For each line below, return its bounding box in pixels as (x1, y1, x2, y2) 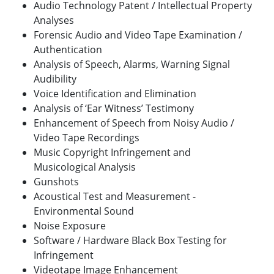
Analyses (34, 13, 74, 28)
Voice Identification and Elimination (34, 87, 196, 101)
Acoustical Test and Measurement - (34, 190, 196, 204)
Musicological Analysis (34, 160, 136, 174)
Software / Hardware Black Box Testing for (34, 234, 227, 248)
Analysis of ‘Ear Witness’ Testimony (34, 102, 194, 116)
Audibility (34, 72, 76, 86)
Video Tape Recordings (34, 131, 139, 145)
